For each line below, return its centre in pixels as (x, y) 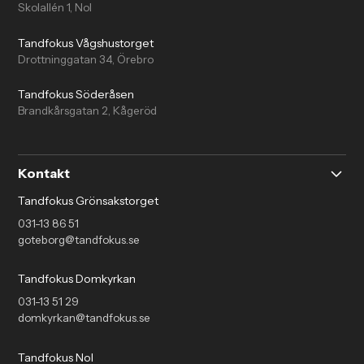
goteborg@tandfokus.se (79, 239)
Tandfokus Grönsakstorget (89, 200)
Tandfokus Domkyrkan (77, 279)
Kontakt (44, 174)
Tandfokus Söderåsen (76, 95)
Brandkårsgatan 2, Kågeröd (88, 111)
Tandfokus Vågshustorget (86, 43)
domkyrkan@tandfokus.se (84, 318)
